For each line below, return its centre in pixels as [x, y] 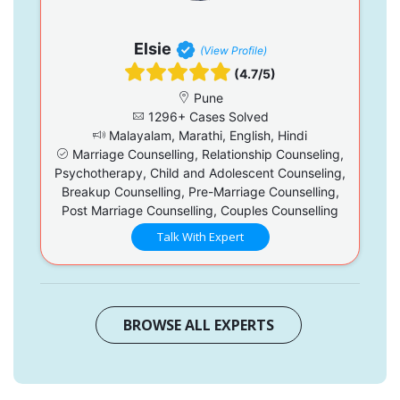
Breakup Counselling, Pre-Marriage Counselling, [200, 191]
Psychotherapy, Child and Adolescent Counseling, [200, 172]
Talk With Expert [200, 236]
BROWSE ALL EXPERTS [198, 325]
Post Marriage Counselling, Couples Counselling [200, 210]
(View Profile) [233, 50]
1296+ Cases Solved [206, 116]
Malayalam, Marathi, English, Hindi [206, 135]
